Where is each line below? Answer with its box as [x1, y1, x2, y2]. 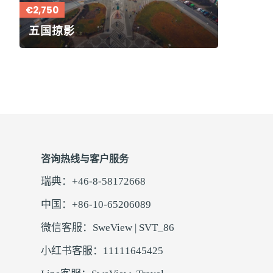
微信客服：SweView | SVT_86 [40, 221, 174, 233]
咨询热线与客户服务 [40, 153, 129, 164]
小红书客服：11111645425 [40, 244, 163, 257]
